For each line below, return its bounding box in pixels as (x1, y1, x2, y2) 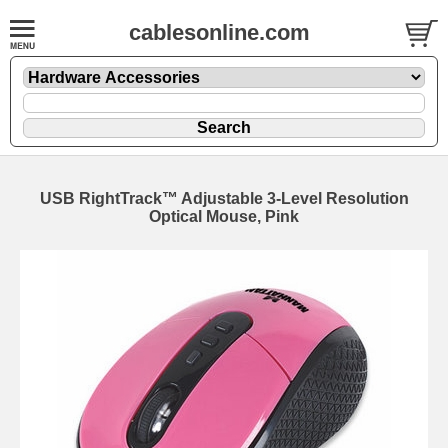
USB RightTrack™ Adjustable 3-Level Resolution (39, 189, 409, 207)
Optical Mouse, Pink (149, 207, 299, 225)
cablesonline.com (129, 20, 310, 45)
